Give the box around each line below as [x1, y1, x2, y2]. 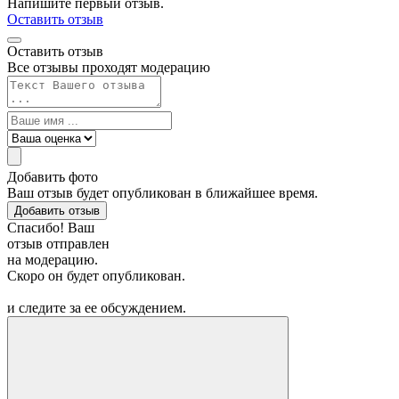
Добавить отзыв [14, 203, 100, 217]
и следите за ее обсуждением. [7, 299, 186, 315]
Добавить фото [7, 168, 98, 184]
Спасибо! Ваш [7, 219, 94, 235]
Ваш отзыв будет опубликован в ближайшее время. [7, 184, 318, 200]
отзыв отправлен [7, 235, 110, 251]
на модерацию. [7, 251, 98, 267]
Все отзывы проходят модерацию [7, 59, 210, 75]
